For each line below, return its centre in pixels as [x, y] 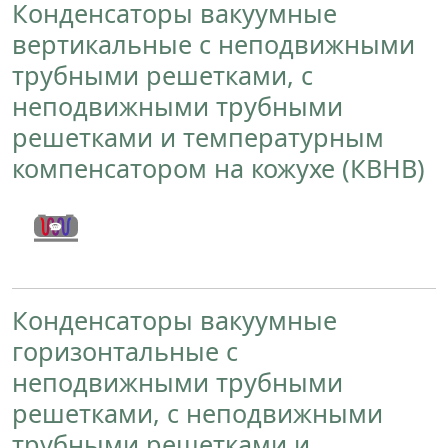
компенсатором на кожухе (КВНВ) [218, 167]
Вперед [120, 238]
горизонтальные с [125, 350]
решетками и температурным [198, 136]
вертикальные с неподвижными [213, 43]
